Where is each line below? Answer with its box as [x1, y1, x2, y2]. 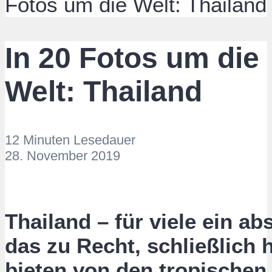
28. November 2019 [5, 148, 120, 163]
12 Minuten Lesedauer [5, 132, 135, 148]
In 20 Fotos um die [5, 42, 259, 75]
